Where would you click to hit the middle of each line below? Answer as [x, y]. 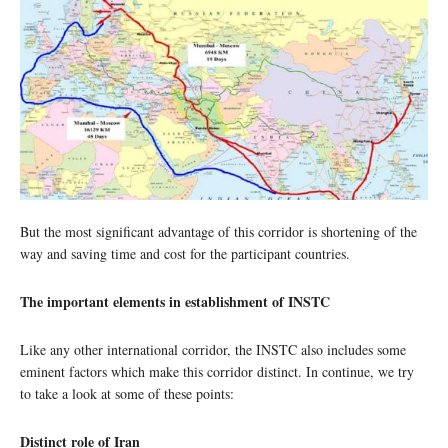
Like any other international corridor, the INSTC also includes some [213, 349]
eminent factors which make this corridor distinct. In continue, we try [217, 371]
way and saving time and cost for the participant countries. [185, 253]
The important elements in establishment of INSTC [175, 301]
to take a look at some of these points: [127, 393]
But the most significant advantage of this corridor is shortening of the [218, 231]
